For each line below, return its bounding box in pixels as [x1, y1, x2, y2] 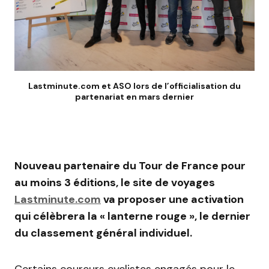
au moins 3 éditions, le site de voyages [14, 175, 215, 190]
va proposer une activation [101, 192, 244, 207]
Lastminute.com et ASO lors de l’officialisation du [28, 80, 241, 92]
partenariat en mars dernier [75, 91, 194, 103]
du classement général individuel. [14, 226, 192, 241]
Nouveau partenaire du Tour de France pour [14, 159, 246, 174]
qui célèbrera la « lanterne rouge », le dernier [14, 209, 250, 224]
